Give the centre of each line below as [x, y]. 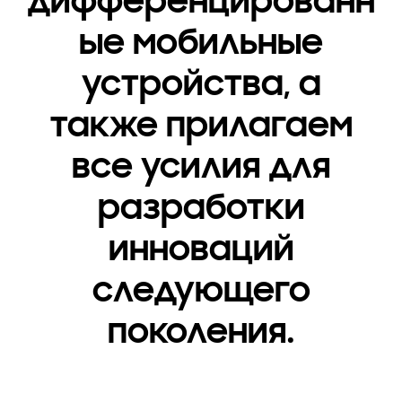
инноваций [201, 249]
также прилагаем [201, 125]
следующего [201, 290]
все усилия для [201, 166]
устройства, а [201, 84]
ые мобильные [201, 43]
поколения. [201, 332]
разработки [201, 208]
